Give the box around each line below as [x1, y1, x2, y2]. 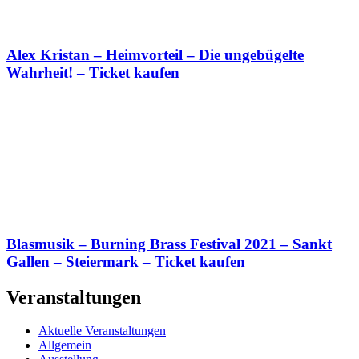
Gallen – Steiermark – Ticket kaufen [6, 252, 245, 270]
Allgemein [38, 338, 91, 353]
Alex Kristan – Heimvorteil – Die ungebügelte [6, 46, 304, 64]
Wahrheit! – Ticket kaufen [6, 64, 179, 82]
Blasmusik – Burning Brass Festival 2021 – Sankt [6, 235, 332, 252]
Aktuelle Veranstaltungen [38, 324, 166, 338]
